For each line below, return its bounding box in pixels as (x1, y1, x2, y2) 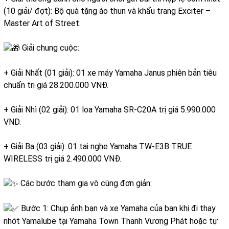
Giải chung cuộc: (20, 43, 79, 53)
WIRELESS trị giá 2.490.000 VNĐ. (4, 154, 121, 164)
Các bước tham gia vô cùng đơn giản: (18, 178, 152, 189)
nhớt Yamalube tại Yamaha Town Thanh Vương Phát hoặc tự (4, 216, 218, 226)
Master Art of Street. (4, 18, 81, 29)
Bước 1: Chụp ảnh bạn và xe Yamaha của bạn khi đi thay (19, 203, 216, 213)
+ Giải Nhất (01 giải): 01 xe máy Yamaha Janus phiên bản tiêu (4, 68, 217, 78)
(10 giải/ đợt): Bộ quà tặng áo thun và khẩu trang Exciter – (4, 6, 211, 16)
